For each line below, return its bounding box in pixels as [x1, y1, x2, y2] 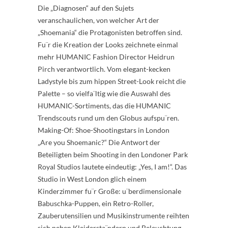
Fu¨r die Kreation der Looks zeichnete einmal [38, 40, 178, 49]
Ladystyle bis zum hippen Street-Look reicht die [38, 77, 186, 85]
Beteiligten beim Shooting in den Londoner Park [38, 150, 188, 159]
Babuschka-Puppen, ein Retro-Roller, [38, 199, 154, 208]
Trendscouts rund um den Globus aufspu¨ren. [38, 113, 179, 122]
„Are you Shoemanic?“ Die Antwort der [38, 138, 160, 147]
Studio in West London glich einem [38, 175, 147, 183]
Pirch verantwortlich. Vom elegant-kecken [38, 65, 170, 73]
